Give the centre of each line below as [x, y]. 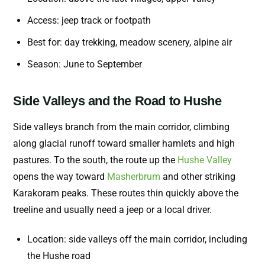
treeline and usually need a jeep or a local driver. [112, 210]
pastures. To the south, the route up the [95, 160]
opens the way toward [60, 177]
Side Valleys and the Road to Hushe [117, 101]
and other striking [198, 177]
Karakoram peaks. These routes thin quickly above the [126, 193]
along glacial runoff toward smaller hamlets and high [124, 144]
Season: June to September [85, 64]
